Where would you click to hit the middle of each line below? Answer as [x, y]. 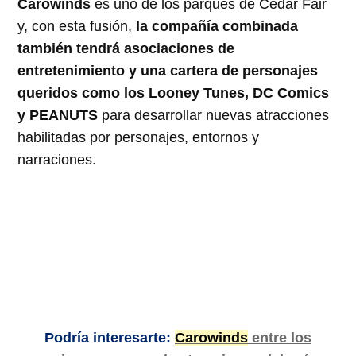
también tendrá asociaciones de [126, 49]
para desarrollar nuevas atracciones [214, 116]
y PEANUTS [58, 116]
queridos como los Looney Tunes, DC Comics [174, 93]
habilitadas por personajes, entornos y [139, 138]
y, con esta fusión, [77, 27]
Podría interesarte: [110, 338]
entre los [280, 338]
